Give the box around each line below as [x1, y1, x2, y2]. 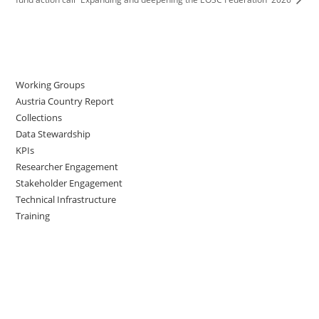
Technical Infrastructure [16, 192, 117, 206]
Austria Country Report [16, 94, 115, 108]
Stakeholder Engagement [16, 176, 123, 189]
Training [16, 209, 51, 222]
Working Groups [16, 78, 85, 91]
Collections [16, 110, 63, 124]
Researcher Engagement [16, 159, 119, 173]
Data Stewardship [16, 127, 91, 140]
